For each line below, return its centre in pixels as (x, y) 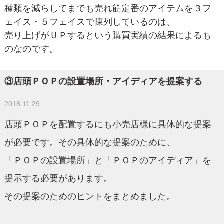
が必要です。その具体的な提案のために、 (90, 142)
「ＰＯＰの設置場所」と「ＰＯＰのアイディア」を (108, 160)
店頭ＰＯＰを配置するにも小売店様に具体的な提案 (108, 124)
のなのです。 (31, 49)
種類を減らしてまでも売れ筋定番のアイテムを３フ (108, 8)
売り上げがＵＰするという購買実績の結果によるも (108, 35)
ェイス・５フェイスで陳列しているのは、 (90, 22)
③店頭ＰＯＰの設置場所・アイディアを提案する (103, 81)
